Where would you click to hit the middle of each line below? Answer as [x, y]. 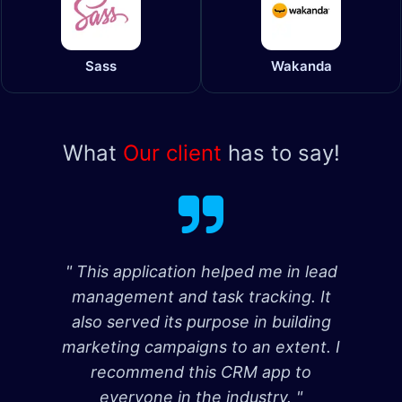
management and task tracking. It [201, 297]
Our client [172, 153]
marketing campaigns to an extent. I [201, 347]
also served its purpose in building [201, 322]
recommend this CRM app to [201, 372]
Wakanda [301, 66]
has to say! [280, 153]
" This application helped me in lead [201, 272]
